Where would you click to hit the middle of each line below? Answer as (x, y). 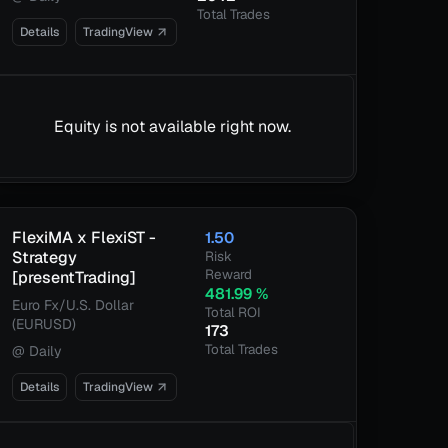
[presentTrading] (73, 277)
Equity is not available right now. (172, 126)
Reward (228, 274)
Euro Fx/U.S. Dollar (72, 305)
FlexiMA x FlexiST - (83, 237)
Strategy (44, 257)
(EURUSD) (43, 324)
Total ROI (232, 312)
